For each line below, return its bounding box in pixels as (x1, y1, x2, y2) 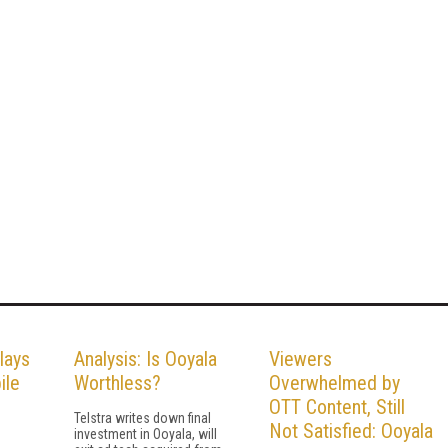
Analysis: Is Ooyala (74, 346, 217, 371)
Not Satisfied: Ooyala (269, 418, 433, 443)
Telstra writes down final (74, 409, 211, 426)
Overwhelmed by (269, 370, 400, 395)
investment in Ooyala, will (74, 425, 217, 442)
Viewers (269, 346, 332, 371)
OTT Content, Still (269, 394, 405, 419)
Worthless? (74, 370, 161, 395)
